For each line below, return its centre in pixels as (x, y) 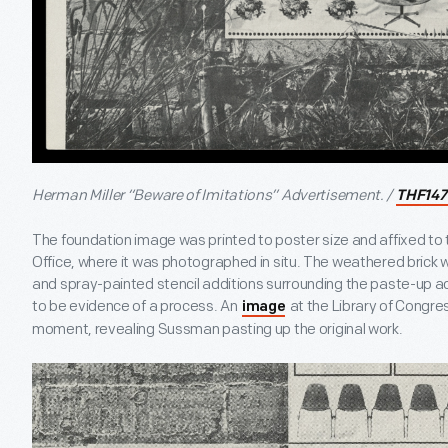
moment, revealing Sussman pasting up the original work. (220, 330)
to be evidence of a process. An (136, 307)
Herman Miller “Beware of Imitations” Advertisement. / (213, 196)
